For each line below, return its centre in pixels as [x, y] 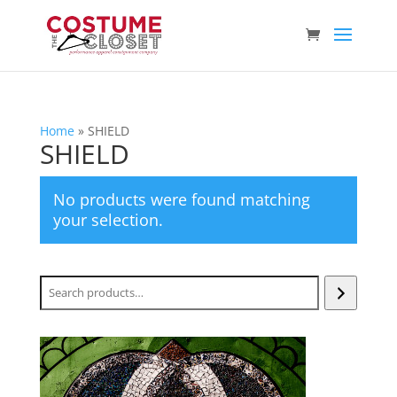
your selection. [108, 220]
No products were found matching [181, 199]
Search [59, 285]
